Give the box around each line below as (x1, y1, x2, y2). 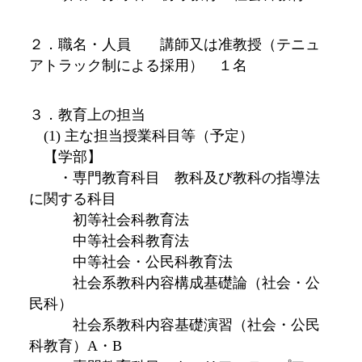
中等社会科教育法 (28, 232, 189, 249)
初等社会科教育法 (28, 211, 189, 228)
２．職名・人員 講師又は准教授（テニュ (28, 36, 320, 53)
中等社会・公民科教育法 (28, 253, 233, 270)
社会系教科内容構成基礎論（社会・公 (28, 274, 320, 291)
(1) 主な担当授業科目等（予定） (28, 127, 254, 144)
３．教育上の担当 (28, 106, 145, 123)
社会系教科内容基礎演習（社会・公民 (28, 316, 320, 333)
